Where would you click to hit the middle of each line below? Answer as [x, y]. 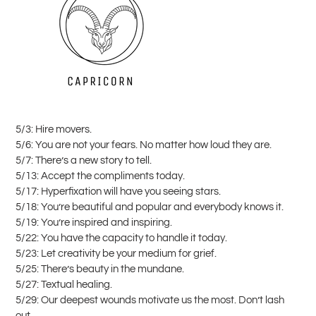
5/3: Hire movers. [54, 129]
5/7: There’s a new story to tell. [84, 160]
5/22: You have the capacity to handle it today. [121, 238]
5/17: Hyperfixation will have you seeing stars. [118, 191]
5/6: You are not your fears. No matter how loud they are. [144, 145]
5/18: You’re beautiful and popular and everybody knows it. [150, 207]
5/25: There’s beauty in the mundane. [100, 269]
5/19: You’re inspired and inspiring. [94, 222]
